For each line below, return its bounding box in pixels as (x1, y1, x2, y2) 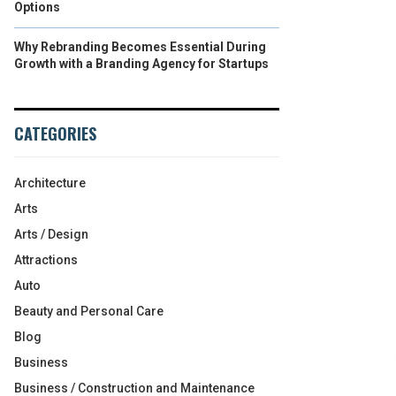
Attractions (14, 253, 78, 267)
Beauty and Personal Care (14, 304, 164, 318)
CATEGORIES (14, 122, 96, 145)
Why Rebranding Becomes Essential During (14, 40, 266, 54)
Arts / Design (14, 227, 88, 241)
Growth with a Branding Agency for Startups (14, 57, 269, 71)
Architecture (14, 176, 86, 190)
